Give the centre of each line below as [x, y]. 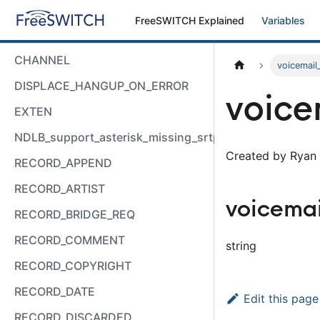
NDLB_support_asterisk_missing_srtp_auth [132, 137]
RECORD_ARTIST [60, 189]
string [241, 246]
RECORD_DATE [55, 291]
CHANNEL [42, 60]
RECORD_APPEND [63, 163]
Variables [284, 20]
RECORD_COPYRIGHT [73, 266]
